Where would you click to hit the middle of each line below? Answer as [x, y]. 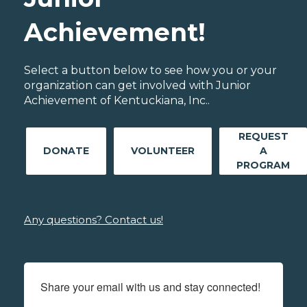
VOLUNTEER [163, 150]
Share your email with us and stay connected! [150, 286]
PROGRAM [263, 165]
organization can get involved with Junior [137, 85]
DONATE [66, 150]
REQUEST [263, 136]
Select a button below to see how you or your [150, 70]
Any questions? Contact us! [94, 219]
